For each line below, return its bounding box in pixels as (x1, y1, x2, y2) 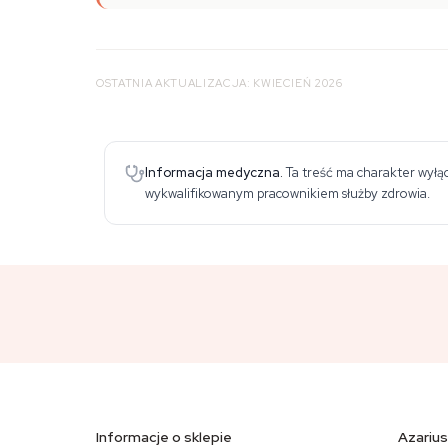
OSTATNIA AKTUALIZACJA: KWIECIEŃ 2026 (96, 76, 343, 90)
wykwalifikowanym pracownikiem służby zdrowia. (145, 185, 430, 202)
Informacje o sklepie (96, 428, 232, 446)
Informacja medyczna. (145, 164, 283, 181)
